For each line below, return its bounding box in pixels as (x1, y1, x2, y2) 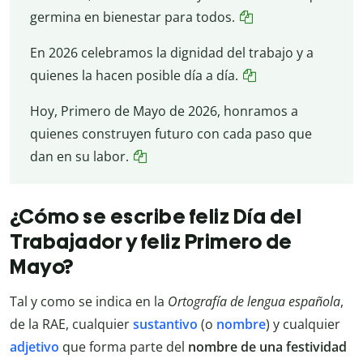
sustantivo (133, 315, 198, 334)
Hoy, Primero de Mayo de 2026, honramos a (29, 101, 298, 120)
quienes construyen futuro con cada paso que (29, 124, 312, 143)
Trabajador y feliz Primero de (10, 229, 293, 254)
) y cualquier (266, 315, 340, 334)
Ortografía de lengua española (168, 293, 340, 311)
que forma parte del (59, 338, 188, 357)
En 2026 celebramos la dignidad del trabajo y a (29, 43, 314, 62)
